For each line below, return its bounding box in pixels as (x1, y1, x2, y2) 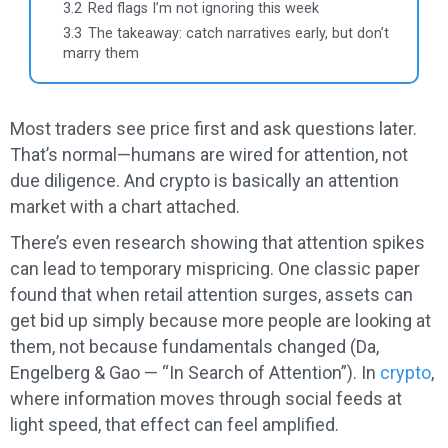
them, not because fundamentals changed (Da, (10, 336, 379, 358)
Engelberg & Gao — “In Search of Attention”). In (10, 362, 380, 384)
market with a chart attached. (10, 196, 240, 218)
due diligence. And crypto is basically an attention (10, 170, 399, 192)
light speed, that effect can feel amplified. (10, 414, 339, 436)
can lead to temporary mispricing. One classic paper (10, 258, 420, 280)
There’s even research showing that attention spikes (10, 232, 425, 254)
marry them (63, 45, 139, 63)
